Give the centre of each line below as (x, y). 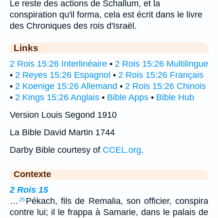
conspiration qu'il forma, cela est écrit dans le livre (106, 14)
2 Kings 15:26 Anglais (57, 97)
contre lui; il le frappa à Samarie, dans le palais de (109, 212)
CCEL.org (122, 150)
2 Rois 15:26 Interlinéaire (58, 64)
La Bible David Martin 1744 (62, 132)
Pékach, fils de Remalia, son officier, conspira (117, 201)
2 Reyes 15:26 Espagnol (63, 75)
